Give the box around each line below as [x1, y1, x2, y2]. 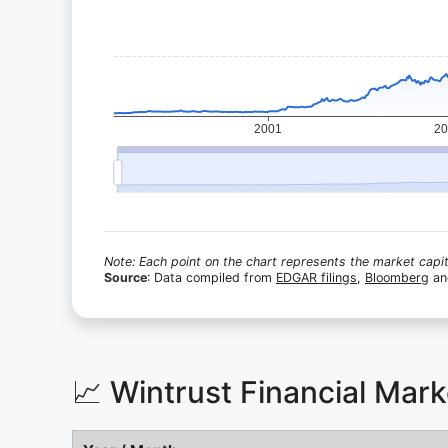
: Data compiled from [147, 269, 276, 285]
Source [104, 269, 147, 285]
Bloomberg [365, 269, 429, 285]
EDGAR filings [276, 269, 357, 285]
